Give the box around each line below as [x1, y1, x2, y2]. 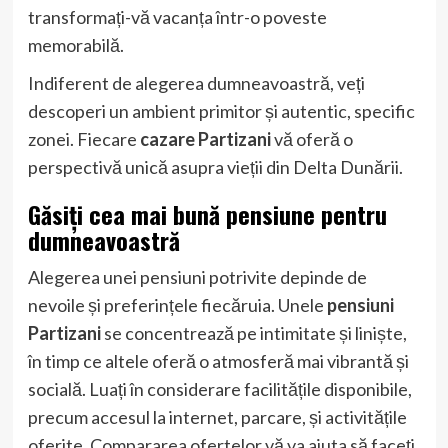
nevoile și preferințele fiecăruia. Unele [27, 293, 327, 316]
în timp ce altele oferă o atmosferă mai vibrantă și [27, 349, 409, 372]
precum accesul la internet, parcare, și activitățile [27, 405, 407, 428]
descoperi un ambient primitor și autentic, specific [27, 99, 415, 122]
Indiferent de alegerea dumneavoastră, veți [27, 71, 365, 94]
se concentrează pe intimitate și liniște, [100, 321, 407, 344]
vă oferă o [270, 127, 353, 150]
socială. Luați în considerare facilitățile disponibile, [27, 377, 412, 400]
